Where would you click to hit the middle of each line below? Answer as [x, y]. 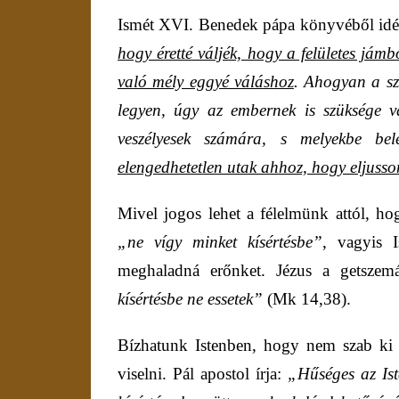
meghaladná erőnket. [197, 271]
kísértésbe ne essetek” [190, 299]
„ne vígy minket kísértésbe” [220, 242]
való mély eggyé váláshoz [206, 82]
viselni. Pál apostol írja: [203, 374]
